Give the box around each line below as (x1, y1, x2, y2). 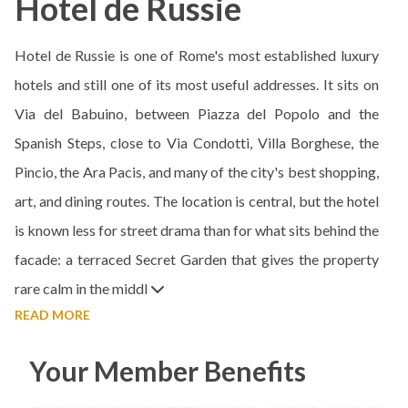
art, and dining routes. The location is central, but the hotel (15, 192, 379, 209)
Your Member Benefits (29, 354, 306, 387)
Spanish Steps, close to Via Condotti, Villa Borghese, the (15, 134, 379, 151)
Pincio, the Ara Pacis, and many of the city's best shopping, (15, 163, 379, 180)
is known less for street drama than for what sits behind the (15, 221, 379, 239)
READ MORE (15, 307, 90, 322)
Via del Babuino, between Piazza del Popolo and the (15, 105, 379, 122)
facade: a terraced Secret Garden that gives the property (15, 250, 379, 268)
